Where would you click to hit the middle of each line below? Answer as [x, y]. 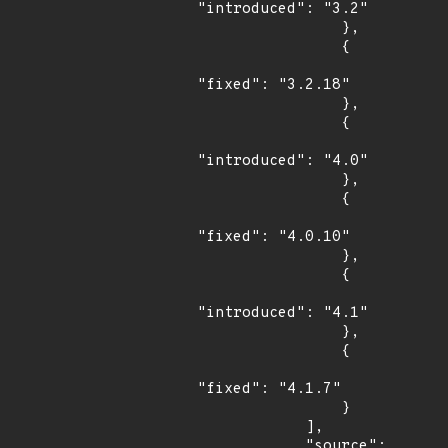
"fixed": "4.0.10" [273, 237]
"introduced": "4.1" [282, 313]
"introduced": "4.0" [282, 161]
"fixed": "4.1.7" [269, 389]
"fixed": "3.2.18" [273, 85]
